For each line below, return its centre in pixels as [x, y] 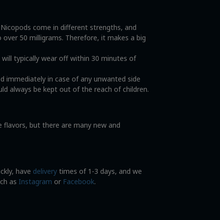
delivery [45, 171]
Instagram [36, 181]
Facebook [79, 181]
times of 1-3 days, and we [100, 171]
